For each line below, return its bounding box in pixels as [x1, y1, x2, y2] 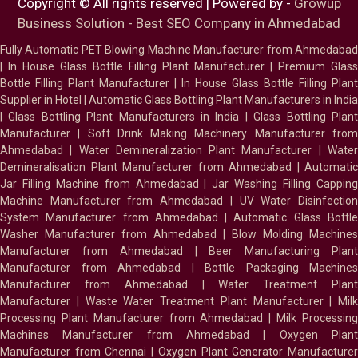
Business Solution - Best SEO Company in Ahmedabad [18, 15, 340, 32]
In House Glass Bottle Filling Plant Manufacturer [8, 60, 265, 74]
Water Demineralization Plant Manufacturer [78, 144, 312, 157]
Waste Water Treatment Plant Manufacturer [85, 295, 324, 308]
